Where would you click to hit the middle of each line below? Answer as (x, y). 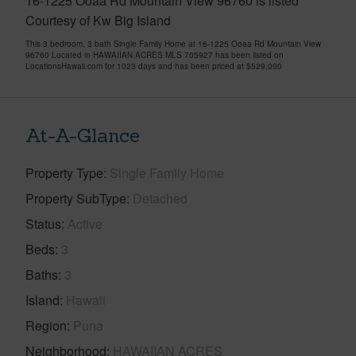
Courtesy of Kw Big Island (98, 20)
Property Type (64, 172)
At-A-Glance (83, 135)
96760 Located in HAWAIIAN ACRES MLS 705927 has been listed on (155, 54)
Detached (160, 198)
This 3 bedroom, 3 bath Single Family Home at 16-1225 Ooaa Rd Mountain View (173, 43)
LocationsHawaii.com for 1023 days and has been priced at (136, 66)
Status (43, 223)
